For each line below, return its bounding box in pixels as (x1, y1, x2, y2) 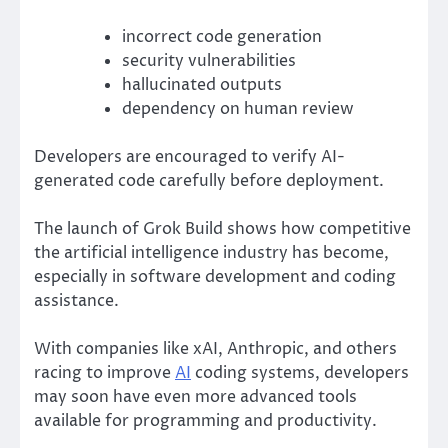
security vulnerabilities (122, 49, 296, 72)
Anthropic (227, 337, 304, 360)
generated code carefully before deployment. (34, 169, 384, 192)
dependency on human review (122, 97, 354, 120)
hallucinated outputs (122, 73, 282, 96)
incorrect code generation (122, 25, 322, 48)
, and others (304, 337, 397, 360)
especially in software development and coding (34, 265, 396, 288)
